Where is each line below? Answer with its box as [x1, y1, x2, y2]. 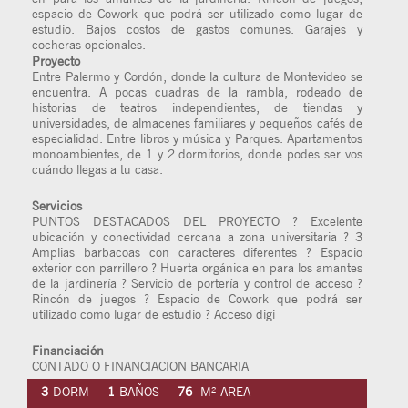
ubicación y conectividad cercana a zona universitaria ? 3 [32, 229, 362, 244]
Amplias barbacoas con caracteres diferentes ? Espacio [32, 245, 362, 260]
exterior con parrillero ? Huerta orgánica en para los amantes [32, 260, 362, 275]
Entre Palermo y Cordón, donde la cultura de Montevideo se [32, 69, 362, 84]
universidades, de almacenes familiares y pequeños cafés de [32, 116, 362, 130]
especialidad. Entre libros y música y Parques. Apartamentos [32, 131, 362, 146]
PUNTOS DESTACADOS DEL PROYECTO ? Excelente [32, 214, 362, 229]
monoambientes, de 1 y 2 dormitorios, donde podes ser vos [32, 147, 362, 161]
